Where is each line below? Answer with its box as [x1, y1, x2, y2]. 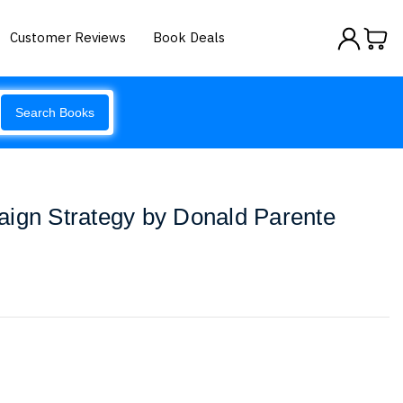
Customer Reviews [10, 28, 127, 46]
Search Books [15, 105, 94, 120]
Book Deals [153, 28, 226, 46]
